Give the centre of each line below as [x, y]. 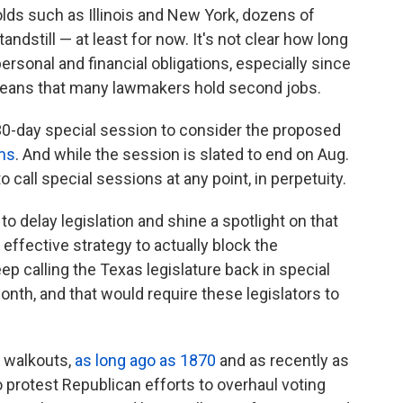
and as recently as [282, 361]
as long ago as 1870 [145, 361]
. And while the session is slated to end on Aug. [182, 155]
